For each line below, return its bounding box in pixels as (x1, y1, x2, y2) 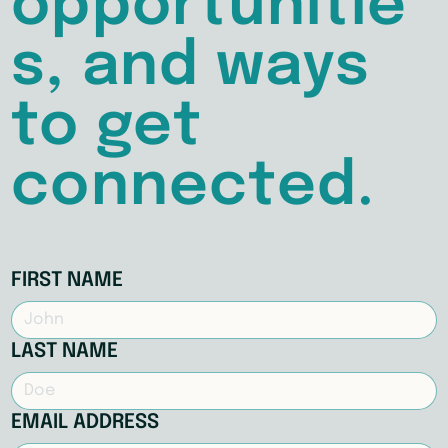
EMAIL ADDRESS (11, 412, 160, 434)
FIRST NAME (11, 270, 124, 292)
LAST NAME (11, 341, 119, 363)
